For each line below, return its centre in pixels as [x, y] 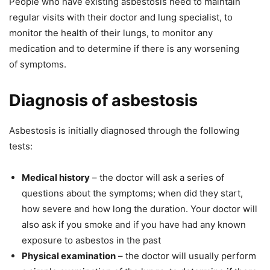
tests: [21, 146]
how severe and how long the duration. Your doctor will [140, 209]
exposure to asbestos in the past [91, 240]
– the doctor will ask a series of [157, 178]
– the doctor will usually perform [186, 256]
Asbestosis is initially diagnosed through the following [124, 131]
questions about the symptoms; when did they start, [132, 193]
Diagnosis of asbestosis [103, 101]
